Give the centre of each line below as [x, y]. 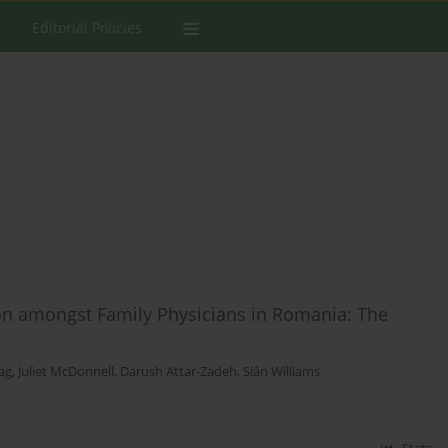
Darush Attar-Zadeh [178, 372]
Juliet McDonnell [66, 372]
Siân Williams [281, 372]
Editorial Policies [87, 27]
